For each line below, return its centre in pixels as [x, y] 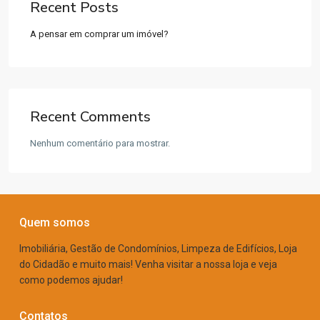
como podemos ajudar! [71, 280]
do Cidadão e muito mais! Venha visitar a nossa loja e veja [148, 264]
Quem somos [55, 222]
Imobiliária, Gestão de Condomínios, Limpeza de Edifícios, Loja [158, 249]
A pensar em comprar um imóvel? [99, 34]
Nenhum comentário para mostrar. [100, 143]
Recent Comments [90, 117]
